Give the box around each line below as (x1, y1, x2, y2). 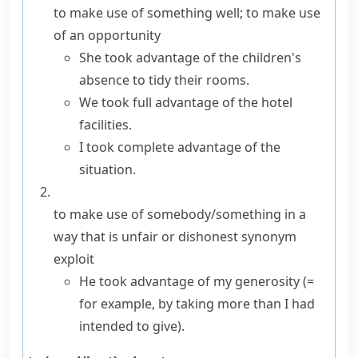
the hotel (235, 93, 292, 111)
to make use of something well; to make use (54, 4, 320, 22)
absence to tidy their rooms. (79, 71, 249, 89)
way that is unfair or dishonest (54, 228, 238, 245)
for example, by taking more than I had (79, 295, 315, 312)
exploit (54, 250, 94, 268)
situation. (79, 161, 136, 178)
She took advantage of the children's (79, 49, 301, 66)
